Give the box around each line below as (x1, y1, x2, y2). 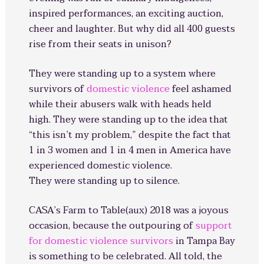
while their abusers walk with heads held (28, 96, 212, 113)
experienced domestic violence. (28, 157, 172, 174)
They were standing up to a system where (28, 65, 216, 82)
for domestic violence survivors (28, 233, 173, 249)
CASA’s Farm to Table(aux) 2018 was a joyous (28, 202, 229, 219)
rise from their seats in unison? (28, 36, 171, 52)
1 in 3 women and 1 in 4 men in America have (28, 142, 231, 159)
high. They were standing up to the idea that (28, 111, 228, 128)
